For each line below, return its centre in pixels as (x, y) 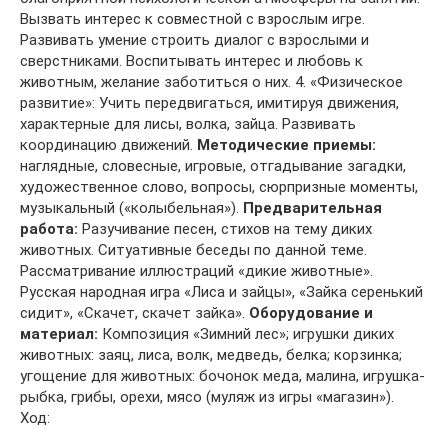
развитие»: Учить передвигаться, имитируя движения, (209, 102)
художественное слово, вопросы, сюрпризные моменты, (219, 186)
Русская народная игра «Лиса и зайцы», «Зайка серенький (221, 291)
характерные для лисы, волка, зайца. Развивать (188, 123)
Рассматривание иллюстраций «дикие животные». (196, 270)
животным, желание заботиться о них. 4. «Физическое (211, 81)
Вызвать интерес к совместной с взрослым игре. (192, 18)
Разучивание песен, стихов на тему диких (225, 228)
